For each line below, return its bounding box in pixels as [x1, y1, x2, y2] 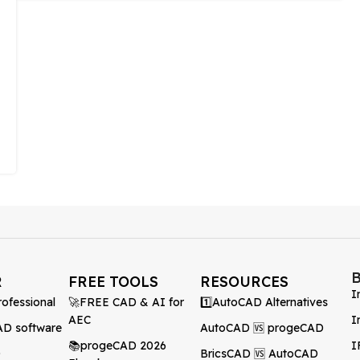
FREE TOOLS [67, 272, 158, 291]
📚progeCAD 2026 [67, 338, 166, 353]
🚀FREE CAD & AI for [67, 295, 184, 309]
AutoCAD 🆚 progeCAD [199, 321, 324, 335]
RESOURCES [199, 272, 288, 291]
